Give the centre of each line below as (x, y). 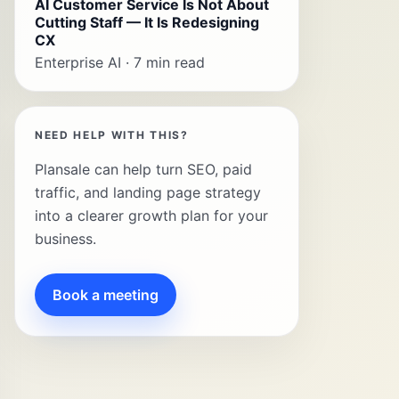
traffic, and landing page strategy (148, 192)
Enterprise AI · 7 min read (120, 62)
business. (65, 239)
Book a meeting (106, 295)
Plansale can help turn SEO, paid (143, 169)
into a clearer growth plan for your (151, 216)
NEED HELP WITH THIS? (112, 135)
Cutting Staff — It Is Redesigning (147, 22)
